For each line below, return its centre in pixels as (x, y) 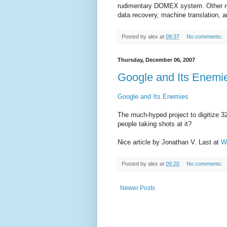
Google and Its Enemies (153, 97)
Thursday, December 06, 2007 (156, 60)
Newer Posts (138, 188)
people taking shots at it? (155, 124)
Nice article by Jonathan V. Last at (169, 142)
